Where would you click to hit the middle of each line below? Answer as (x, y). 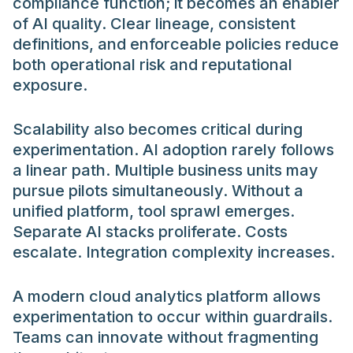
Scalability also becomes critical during (158, 129)
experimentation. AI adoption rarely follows (173, 149)
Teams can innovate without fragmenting (165, 337)
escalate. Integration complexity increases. (174, 252)
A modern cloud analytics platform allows (167, 296)
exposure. (50, 85)
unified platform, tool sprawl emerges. (154, 211)
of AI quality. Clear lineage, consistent (154, 23)
